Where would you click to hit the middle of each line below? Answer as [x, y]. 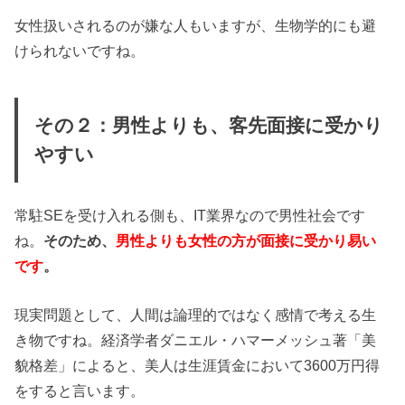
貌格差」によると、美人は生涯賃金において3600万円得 [198, 366]
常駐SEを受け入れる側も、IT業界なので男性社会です [190, 215]
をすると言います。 [80, 391]
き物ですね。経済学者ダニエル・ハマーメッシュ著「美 [196, 340]
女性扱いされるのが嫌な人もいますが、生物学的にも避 [196, 25]
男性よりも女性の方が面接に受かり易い [246, 240]
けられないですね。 [80, 50]
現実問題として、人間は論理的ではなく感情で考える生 [196, 315]
